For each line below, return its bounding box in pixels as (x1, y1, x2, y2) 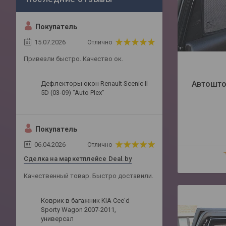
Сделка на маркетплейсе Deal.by (24, 155, 132, 163)
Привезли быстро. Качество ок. (24, 55, 123, 63)
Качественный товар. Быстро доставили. (24, 172, 153, 180)
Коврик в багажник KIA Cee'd (41, 197, 130, 205)
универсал (41, 215, 74, 223)
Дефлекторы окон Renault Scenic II (41, 80, 148, 88)
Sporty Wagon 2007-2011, (41, 206, 116, 214)
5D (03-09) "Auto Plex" (41, 89, 104, 97)
